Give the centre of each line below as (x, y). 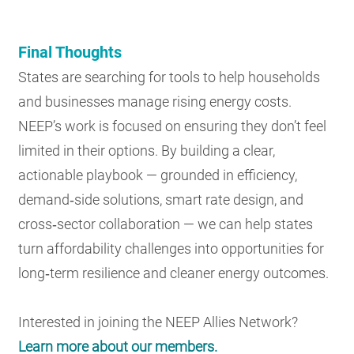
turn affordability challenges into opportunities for (171, 249)
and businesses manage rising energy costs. (155, 102)
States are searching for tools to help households (169, 77)
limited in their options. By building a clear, (147, 151)
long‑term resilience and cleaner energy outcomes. (175, 273)
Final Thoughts (72, 52)
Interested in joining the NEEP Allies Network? (158, 322)
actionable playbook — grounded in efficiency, (158, 175)
